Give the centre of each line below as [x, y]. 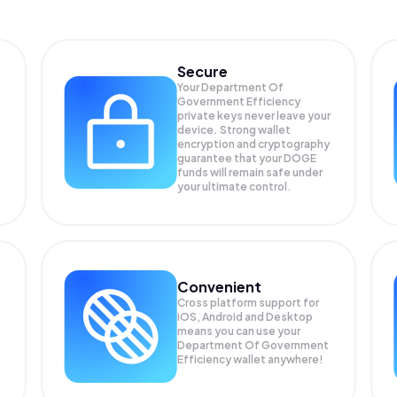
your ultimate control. [235, 187]
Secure [203, 71]
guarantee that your [231, 158]
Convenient [220, 287]
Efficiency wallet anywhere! [251, 359]
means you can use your [239, 331]
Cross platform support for [249, 303]
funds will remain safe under [250, 172]
